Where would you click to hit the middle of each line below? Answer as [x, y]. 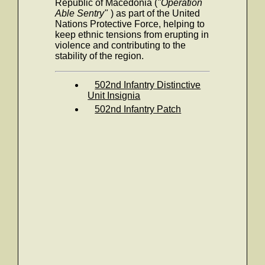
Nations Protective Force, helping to [130, 24]
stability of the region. [100, 56]
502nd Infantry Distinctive [148, 85]
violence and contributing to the [121, 45]
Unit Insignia [114, 96]
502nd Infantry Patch [138, 109]
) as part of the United [156, 13]
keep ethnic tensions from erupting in [132, 35]
